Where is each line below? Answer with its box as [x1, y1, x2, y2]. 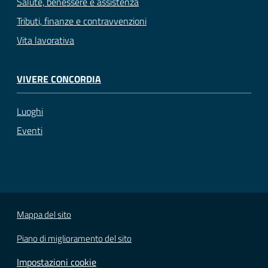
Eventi [17, 123, 42, 138]
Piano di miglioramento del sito [17, 232, 132, 246]
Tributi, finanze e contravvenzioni [17, 13, 147, 28]
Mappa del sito [17, 208, 71, 222]
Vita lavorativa [17, 32, 74, 47]
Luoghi [17, 104, 43, 119]
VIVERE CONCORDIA [17, 71, 101, 86]
